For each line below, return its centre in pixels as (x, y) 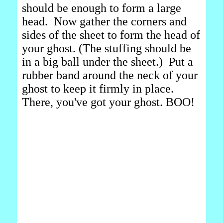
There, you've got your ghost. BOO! (108, 102)
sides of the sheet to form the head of (111, 35)
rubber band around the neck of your (110, 75)
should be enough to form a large (102, 8)
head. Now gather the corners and (104, 21)
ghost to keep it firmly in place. (98, 89)
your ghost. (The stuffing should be (107, 48)
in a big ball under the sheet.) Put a (108, 62)
